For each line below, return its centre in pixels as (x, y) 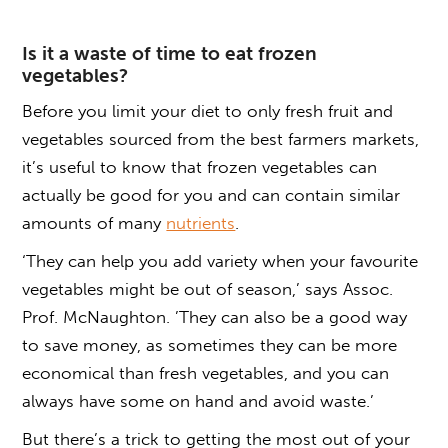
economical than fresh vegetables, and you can (206, 372)
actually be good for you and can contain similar (211, 194)
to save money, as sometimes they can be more (210, 344)
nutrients (201, 222)
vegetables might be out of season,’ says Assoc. (208, 288)
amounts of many (94, 222)
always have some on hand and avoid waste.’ (198, 400)
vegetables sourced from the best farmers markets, (221, 138)
